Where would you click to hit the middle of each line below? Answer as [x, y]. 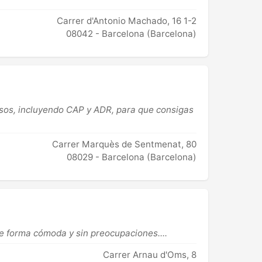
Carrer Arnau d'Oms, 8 [150, 254]
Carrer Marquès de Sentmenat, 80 [124, 144]
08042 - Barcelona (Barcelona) [131, 33]
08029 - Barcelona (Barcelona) [132, 157]
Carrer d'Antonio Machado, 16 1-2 [127, 20]
